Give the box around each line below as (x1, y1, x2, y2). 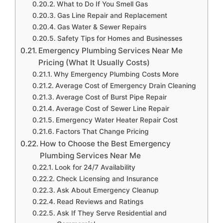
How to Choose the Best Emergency (40, 138, 171, 148)
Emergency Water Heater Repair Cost (55, 115, 178, 124)
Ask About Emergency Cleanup (56, 186, 159, 194)
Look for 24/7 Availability (54, 163, 135, 171)
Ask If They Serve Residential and (56, 209, 167, 217)
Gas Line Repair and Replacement (57, 11, 167, 19)
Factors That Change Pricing (55, 127, 149, 135)
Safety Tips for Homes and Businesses (57, 34, 182, 42)
